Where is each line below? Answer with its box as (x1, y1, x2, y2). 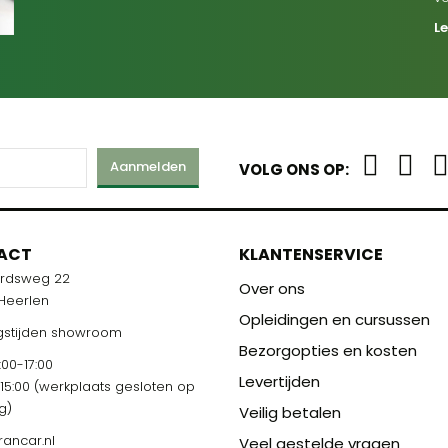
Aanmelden (110, 157, 186, 176)
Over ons (239, 278, 305, 299)
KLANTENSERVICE (239, 243, 383, 266)
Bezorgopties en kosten (239, 340, 417, 361)
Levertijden (239, 371, 320, 392)
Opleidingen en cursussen (239, 309, 430, 330)
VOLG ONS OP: (239, 159, 349, 180)
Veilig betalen (239, 402, 341, 423)
